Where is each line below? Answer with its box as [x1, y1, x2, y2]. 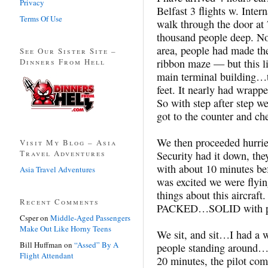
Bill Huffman [20, 239, 62, 250]
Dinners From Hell [20, 56, 105, 67]
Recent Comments [20, 196, 99, 207]
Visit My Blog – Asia [20, 136, 117, 148]
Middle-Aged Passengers [50, 212, 130, 223]
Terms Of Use [20, 13, 62, 24]
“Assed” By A [74, 239, 118, 250]
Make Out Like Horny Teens [20, 223, 111, 234]
